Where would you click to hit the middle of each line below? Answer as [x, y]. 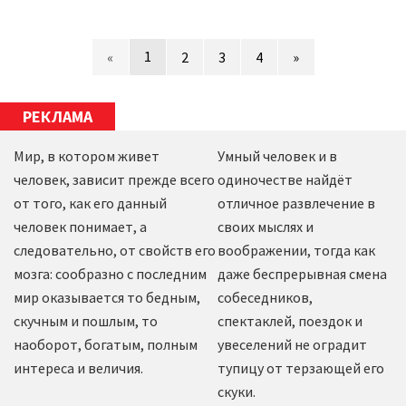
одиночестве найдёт [285, 180]
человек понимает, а [80, 227]
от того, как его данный [90, 203]
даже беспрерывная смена [302, 274]
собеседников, [265, 298]
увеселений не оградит [292, 345]
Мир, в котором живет [87, 156]
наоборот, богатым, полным [106, 345]
